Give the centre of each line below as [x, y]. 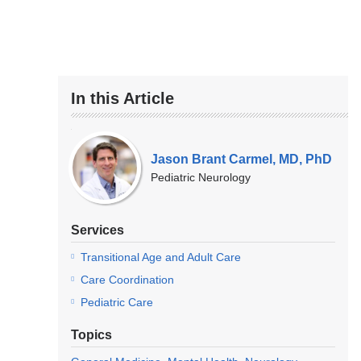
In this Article [122, 98]
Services [98, 230]
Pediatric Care [116, 303]
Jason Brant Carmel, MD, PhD [241, 159]
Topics [91, 335]
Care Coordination [127, 279]
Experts [95, 149]
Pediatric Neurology [201, 177]
